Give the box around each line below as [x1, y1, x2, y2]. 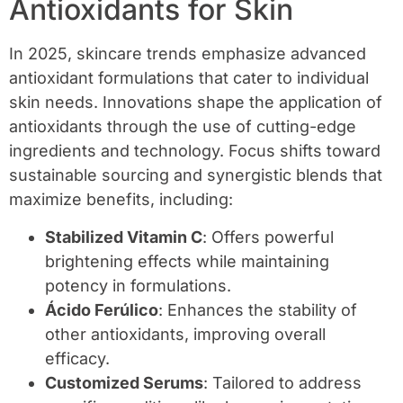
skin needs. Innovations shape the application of [9, 93, 382, 112]
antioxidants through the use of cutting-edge [9, 117, 356, 137]
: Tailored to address [203, 372, 362, 392]
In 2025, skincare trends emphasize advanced [9, 44, 366, 64]
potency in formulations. [45, 275, 231, 295]
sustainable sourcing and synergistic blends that [9, 166, 382, 185]
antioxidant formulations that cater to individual [9, 68, 369, 88]
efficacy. [45, 348, 110, 368]
